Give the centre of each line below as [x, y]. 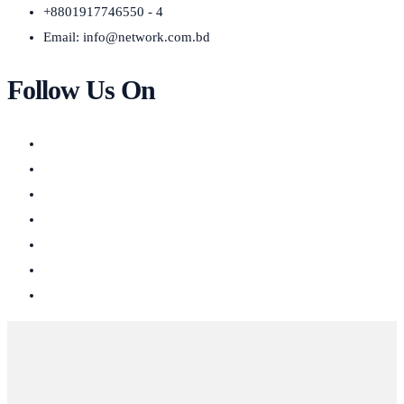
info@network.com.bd [147, 37]
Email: [63, 37]
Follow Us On [81, 89]
